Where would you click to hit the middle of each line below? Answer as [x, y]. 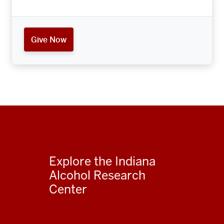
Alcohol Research [97, 175]
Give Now [49, 40]
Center [68, 189]
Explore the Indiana [102, 161]
